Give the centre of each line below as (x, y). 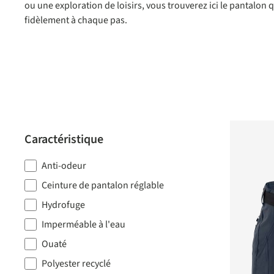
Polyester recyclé (76, 264)
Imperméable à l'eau (83, 224)
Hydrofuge (63, 205)
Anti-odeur (64, 166)
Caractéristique (64, 139)
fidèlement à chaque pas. (76, 20)
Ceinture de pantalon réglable (103, 185)
